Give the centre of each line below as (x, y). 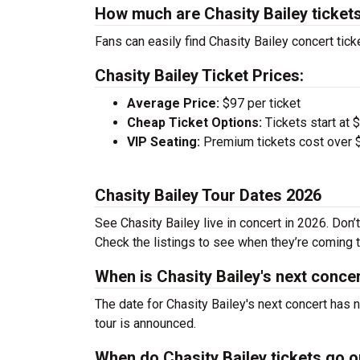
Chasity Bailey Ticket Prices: (199, 76)
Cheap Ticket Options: (194, 123)
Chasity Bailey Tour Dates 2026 (208, 195)
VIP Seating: (164, 142)
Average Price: (173, 103)
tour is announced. (145, 323)
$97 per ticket (260, 103)
